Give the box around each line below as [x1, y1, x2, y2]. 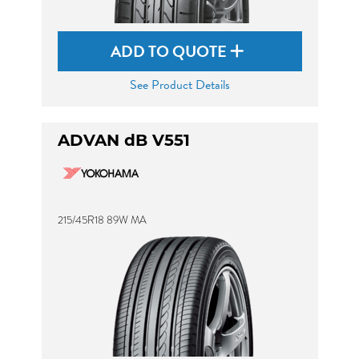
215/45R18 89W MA [57, 212, 147, 228]
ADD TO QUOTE [111, 39, 230, 63]
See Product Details [129, 75, 230, 95]
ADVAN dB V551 [57, 134, 190, 150]
